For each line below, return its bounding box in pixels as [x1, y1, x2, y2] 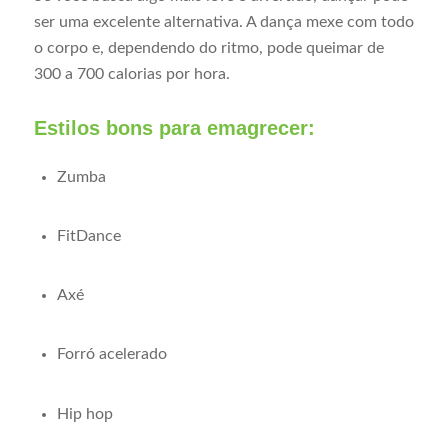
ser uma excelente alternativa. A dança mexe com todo [33, 14, 414, 31]
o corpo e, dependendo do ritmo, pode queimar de [33, 40, 384, 57]
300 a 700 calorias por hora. [33, 66, 230, 83]
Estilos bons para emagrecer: [33, 117, 315, 140]
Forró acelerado [56, 346, 167, 363]
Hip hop [56, 405, 113, 422]
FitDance [56, 228, 121, 245]
